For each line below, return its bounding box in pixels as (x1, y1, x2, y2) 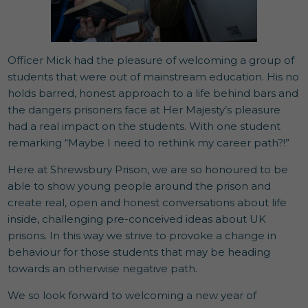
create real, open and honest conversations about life (8, 196, 287, 210)
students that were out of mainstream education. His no (8, 70, 300, 84)
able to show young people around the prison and (8, 179, 272, 193)
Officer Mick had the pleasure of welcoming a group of (8, 54, 295, 67)
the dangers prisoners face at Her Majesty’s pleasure (8, 103, 281, 117)
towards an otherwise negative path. (8, 262, 198, 276)
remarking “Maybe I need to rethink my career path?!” (8, 136, 290, 150)
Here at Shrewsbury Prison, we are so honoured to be (8, 163, 289, 177)
